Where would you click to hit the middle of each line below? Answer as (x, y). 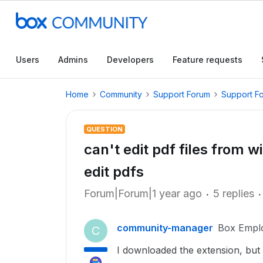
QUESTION (104, 129)
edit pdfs (114, 172)
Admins (73, 60)
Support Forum (182, 94)
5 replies (234, 193)
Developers (130, 60)
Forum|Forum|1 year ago (143, 193)
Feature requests (208, 60)
